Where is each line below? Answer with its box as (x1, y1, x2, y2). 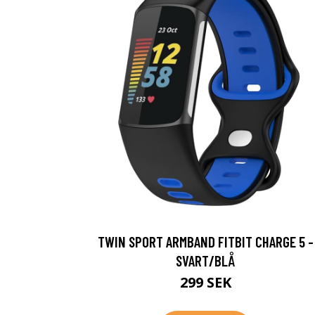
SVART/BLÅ (176, 252, 235, 269)
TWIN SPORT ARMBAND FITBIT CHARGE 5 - (97, 233, 314, 250)
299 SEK (179, 273, 231, 292)
